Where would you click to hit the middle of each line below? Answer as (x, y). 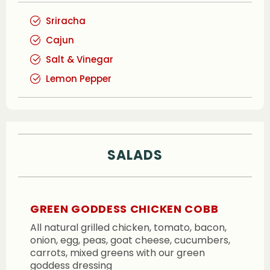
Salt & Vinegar (80, 60)
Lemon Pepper (79, 79)
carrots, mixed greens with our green (118, 253)
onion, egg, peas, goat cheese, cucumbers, (130, 240)
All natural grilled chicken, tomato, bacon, (128, 227)
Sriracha (66, 21)
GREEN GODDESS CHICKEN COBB (124, 209)
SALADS (135, 155)
